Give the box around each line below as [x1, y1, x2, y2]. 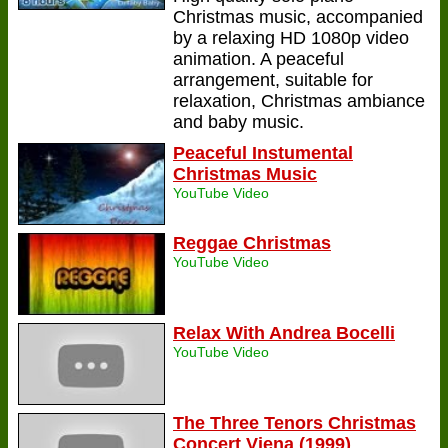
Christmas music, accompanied [173, 6, 423, 27]
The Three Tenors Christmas [173, 412, 416, 433]
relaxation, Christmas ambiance [173, 90, 425, 111]
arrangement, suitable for [173, 69, 373, 90]
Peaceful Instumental [173, 142, 353, 163]
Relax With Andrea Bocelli [173, 322, 395, 343]
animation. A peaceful [173, 48, 344, 69]
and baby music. [173, 111, 304, 132]
